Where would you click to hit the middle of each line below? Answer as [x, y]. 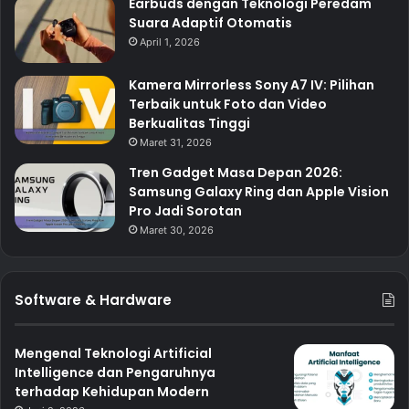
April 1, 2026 [170, 42]
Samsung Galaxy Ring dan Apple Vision [259, 192]
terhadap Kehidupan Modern [112, 392]
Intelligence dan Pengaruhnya [115, 373]
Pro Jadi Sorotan [185, 211]
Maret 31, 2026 [176, 143]
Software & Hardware [93, 300]
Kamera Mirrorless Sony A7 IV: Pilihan [252, 85]
